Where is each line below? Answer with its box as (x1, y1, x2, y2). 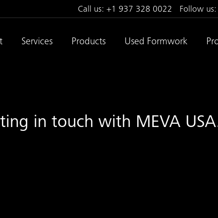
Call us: (78, 5, 107, 14)
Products (71, 37, 106, 47)
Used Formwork (124, 37, 187, 47)
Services (21, 37, 53, 47)
